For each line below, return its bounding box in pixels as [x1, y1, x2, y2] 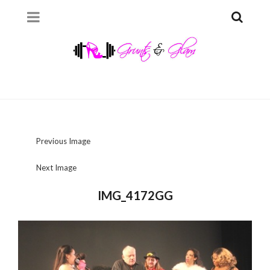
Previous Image [36, 136, 90, 146]
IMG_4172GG [97, 187, 173, 202]
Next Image [36, 162, 77, 172]
